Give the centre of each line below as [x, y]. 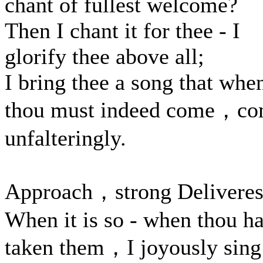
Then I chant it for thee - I [122, 31]
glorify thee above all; [104, 56]
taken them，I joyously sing [133, 247]
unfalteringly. [65, 138]
